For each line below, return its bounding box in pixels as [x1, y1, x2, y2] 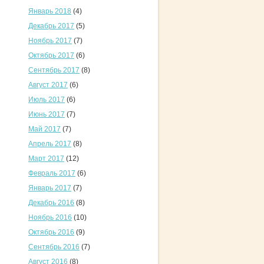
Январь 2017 [28, 184, 71, 192]
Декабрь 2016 [28, 199, 74, 207]
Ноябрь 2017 [28, 37, 72, 45]
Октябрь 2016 [28, 228, 74, 236]
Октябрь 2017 [28, 51, 74, 60]
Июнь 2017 [28, 110, 65, 118]
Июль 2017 [28, 95, 65, 104]
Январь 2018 [28, 7, 71, 15]
